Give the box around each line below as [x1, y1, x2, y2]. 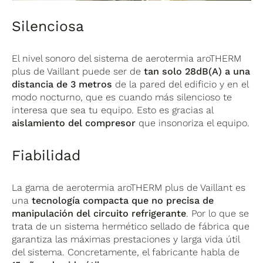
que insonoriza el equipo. [136, 117, 250, 129]
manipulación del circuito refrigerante [12, 208, 187, 220]
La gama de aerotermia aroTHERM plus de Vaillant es [12, 182, 246, 194]
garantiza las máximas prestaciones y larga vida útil [12, 234, 240, 245]
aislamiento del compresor [12, 117, 136, 129]
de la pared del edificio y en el [112, 79, 249, 90]
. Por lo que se [186, 208, 249, 220]
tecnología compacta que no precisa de [32, 195, 214, 207]
